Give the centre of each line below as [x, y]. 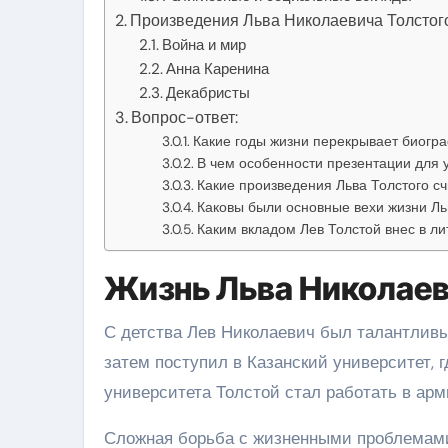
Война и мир [204, 44]
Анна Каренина [218, 68]
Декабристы [208, 92]
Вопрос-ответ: [185, 117]
